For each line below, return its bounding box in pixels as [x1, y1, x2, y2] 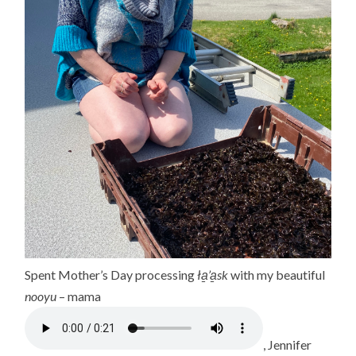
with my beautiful [228, 267, 326, 283]
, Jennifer [263, 337, 312, 353]
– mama [59, 288, 102, 304]
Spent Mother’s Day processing [25, 267, 198, 283]
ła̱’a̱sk [197, 267, 229, 283]
